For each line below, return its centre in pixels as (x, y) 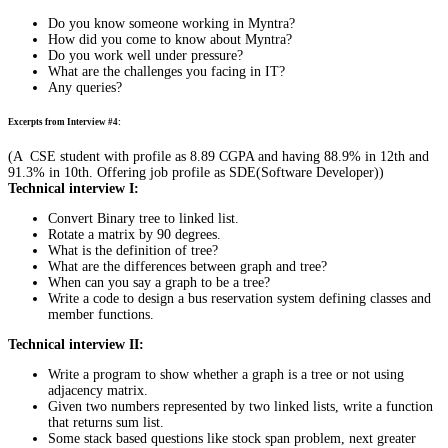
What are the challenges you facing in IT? (166, 71)
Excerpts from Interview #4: (64, 122)
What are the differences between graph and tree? (187, 267)
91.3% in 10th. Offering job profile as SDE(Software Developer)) (196, 173)
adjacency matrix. (98, 391)
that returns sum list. (106, 423)
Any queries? (85, 87)
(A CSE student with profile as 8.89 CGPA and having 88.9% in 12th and (218, 157)
